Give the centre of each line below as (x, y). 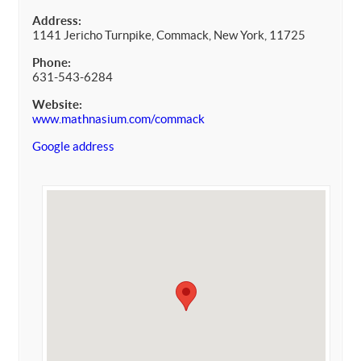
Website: (57, 104)
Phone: (52, 62)
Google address (73, 146)
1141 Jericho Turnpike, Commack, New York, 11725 (169, 35)
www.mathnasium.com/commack (118, 118)
